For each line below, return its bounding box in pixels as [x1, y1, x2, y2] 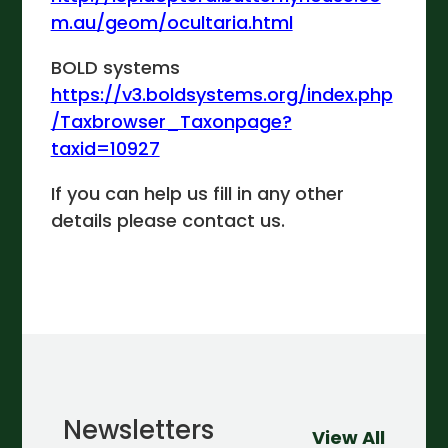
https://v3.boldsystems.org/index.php [50, 82, 393, 108]
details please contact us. [50, 208, 285, 234]
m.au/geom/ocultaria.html [50, 10, 293, 36]
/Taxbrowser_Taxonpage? [50, 109, 292, 135]
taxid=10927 [50, 136, 160, 162]
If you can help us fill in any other [50, 181, 344, 207]
